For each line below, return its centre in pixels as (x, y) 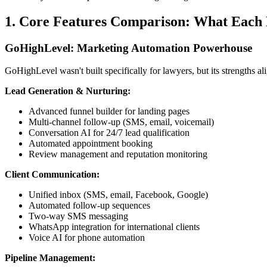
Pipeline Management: (50, 258)
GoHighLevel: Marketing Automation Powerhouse (128, 48)
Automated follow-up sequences (89, 206)
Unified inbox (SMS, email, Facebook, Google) (118, 195)
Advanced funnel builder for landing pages (109, 111)
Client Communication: (52, 175)
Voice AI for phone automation (87, 238)
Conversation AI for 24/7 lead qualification (109, 133)
